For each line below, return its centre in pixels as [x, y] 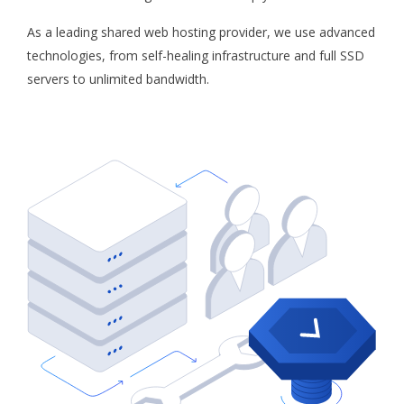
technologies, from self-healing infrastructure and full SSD [196, 55]
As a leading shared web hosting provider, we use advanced [201, 32]
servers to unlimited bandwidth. [118, 78]
